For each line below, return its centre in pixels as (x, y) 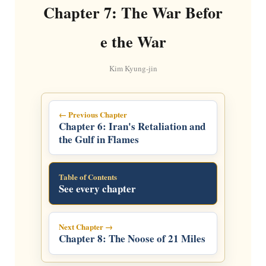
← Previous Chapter (93, 114)
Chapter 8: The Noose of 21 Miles (132, 238)
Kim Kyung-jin (133, 68)
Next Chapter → (85, 226)
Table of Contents (88, 176)
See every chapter (97, 188)
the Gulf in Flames (99, 139)
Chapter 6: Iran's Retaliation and (132, 126)
